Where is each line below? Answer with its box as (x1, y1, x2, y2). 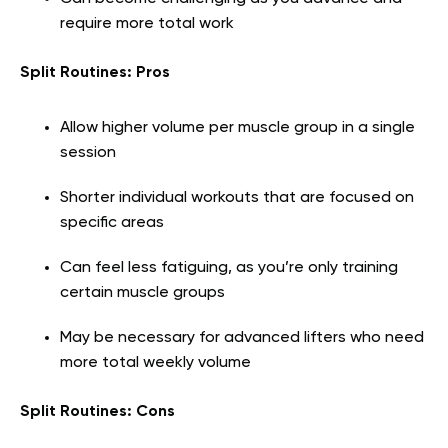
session (60, 144, 116, 161)
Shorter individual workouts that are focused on (60, 189, 414, 206)
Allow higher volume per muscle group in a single (60, 119, 415, 136)
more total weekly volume (60, 354, 251, 371)
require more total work (60, 15, 234, 32)
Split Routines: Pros (20, 64, 170, 81)
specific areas (60, 214, 164, 231)
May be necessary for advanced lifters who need (60, 329, 424, 346)
